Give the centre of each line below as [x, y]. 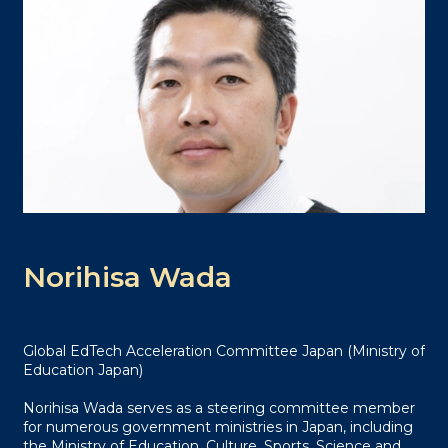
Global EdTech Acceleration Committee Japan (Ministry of [223, 351]
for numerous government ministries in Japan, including [217, 427]
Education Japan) [82, 370]
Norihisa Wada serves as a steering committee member [218, 408]
